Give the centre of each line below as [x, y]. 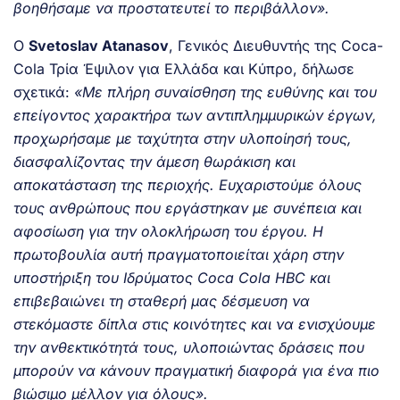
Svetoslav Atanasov [99, 45]
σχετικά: [44, 92]
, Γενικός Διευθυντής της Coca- [276, 45]
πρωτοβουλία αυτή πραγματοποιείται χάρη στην [179, 254]
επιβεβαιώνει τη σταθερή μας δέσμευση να [162, 300]
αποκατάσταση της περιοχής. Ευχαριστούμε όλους [187, 184]
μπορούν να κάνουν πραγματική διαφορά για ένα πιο [196, 370]
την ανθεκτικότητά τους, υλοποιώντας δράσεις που [189, 347]
